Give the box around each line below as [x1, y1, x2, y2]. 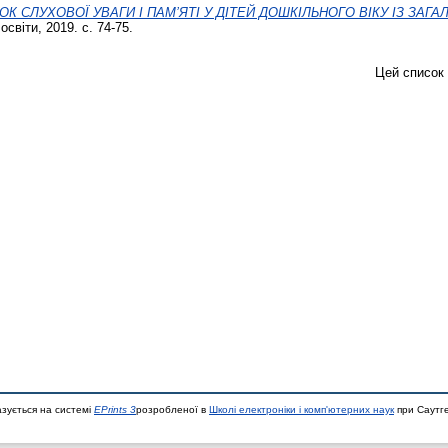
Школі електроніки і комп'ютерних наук [209, 404, 394, 415]
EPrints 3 [94, 404, 136, 415]
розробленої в [136, 404, 209, 415]
